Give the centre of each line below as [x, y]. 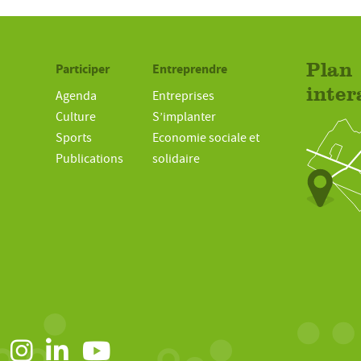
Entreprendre [189, 69]
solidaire [176, 159]
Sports [74, 138]
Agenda [77, 96]
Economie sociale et [205, 138]
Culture [76, 117]
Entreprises [183, 96]
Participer [83, 69]
